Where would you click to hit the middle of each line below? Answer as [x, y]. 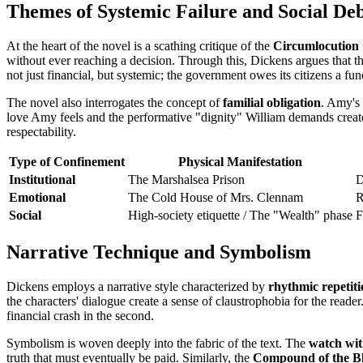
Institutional [42, 180]
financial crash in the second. [80, 315]
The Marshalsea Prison [186, 180]
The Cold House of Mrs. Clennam [216, 198]
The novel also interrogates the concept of [115, 103]
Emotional [37, 198]
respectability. [41, 132]
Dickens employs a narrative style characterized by [137, 286]
